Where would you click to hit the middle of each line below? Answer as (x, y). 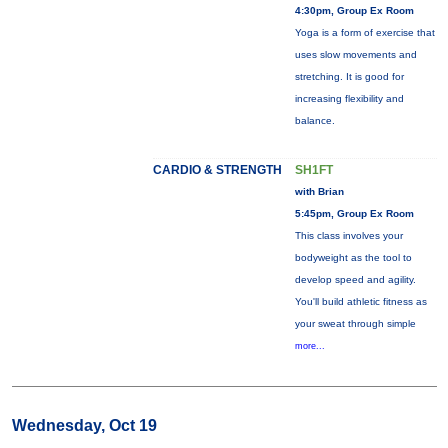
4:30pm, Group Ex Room (354, 10)
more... (309, 346)
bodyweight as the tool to (353, 257)
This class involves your (348, 235)
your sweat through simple (355, 323)
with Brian (319, 191)
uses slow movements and (355, 54)
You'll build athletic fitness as (360, 301)
